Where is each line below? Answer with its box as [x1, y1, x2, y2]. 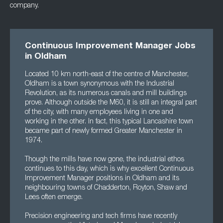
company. [10, 2, 39, 9]
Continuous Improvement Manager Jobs [25, 42, 196, 51]
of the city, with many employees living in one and [25, 109, 173, 116]
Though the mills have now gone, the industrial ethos [25, 156, 184, 163]
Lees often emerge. [25, 194, 83, 201]
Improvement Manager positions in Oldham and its [25, 175, 179, 182]
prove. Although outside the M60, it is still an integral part [25, 100, 197, 107]
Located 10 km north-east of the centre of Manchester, [25, 71, 189, 78]
